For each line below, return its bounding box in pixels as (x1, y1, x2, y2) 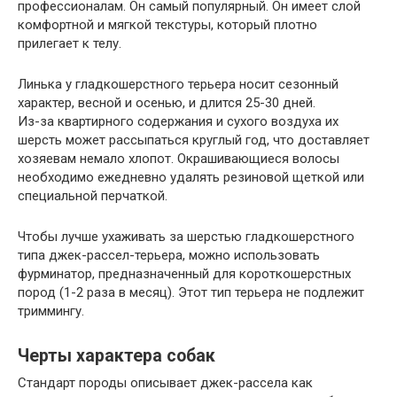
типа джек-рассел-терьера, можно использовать (18, 246, 320, 263)
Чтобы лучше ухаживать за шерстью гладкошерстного (18, 228, 354, 245)
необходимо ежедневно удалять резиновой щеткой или (18, 168, 364, 185)
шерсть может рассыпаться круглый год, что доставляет (18, 131, 370, 148)
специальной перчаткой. (18, 187, 167, 204)
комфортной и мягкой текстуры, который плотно (18, 16, 317, 33)
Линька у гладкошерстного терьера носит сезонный (18, 75, 339, 92)
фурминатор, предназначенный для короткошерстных (18, 265, 351, 282)
